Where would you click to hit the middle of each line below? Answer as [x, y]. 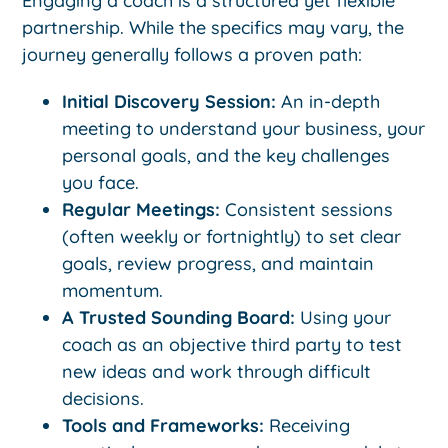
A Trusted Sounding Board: [179, 317]
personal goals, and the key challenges [226, 155]
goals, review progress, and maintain [218, 263]
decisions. [103, 398]
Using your [343, 317]
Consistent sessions [307, 209]
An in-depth [328, 101]
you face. [101, 182]
